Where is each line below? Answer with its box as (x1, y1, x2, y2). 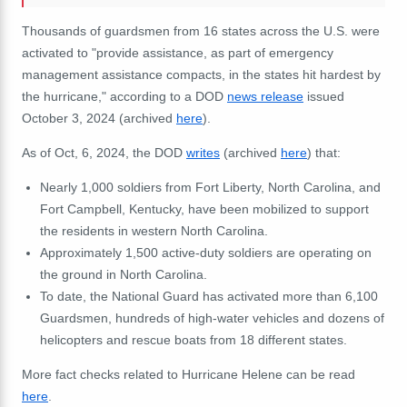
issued (303, 89, 344, 104)
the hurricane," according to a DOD (22, 89, 227, 104)
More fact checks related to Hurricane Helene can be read (22, 367, 355, 382)
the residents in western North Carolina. (39, 223, 268, 239)
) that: (307, 145, 341, 161)
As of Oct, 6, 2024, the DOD (22, 145, 186, 161)
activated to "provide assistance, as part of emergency (22, 45, 333, 61)
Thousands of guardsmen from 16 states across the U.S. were (22, 24, 380, 39)
